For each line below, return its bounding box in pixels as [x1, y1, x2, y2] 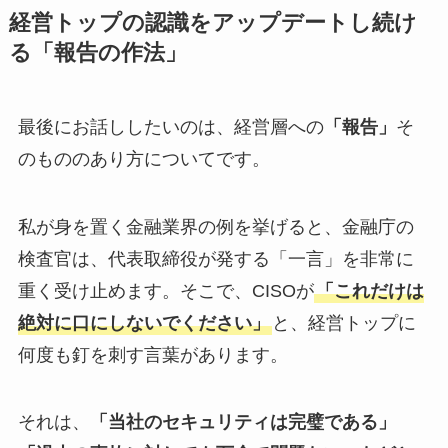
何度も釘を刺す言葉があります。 [17, 344, 288, 365]
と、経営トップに [271, 312, 416, 333]
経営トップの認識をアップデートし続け [8, 10, 417, 35]
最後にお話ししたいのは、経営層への [17, 116, 324, 137]
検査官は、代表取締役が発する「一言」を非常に [17, 248, 414, 269]
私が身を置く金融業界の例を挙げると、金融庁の [17, 216, 414, 237]
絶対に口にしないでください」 [17, 312, 270, 333]
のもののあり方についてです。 [17, 148, 270, 169]
